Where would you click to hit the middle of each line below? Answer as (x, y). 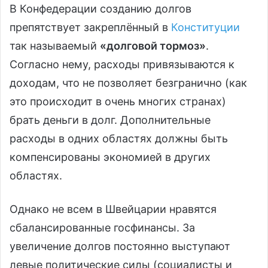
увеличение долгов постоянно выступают (120, 246)
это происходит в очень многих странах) (118, 102)
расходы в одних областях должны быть (119, 139)
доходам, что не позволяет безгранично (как (128, 83)
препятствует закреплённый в (90, 28)
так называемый (55, 46)
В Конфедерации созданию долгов (100, 9)
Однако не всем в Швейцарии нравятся (113, 209)
